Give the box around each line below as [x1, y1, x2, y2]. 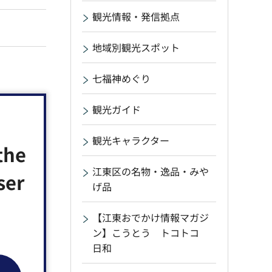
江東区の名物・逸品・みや [92, 164, 209, 178]
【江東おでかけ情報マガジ [92, 210, 209, 225]
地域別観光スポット [92, 40, 180, 55]
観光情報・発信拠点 [92, 9, 180, 24]
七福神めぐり [92, 71, 151, 86]
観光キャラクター [92, 133, 169, 148]
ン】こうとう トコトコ [92, 225, 209, 240]
